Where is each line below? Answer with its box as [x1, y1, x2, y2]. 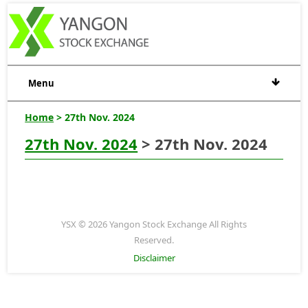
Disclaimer [133, 251, 175, 264]
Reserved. [134, 233, 174, 246]
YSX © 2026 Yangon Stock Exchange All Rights [61, 217, 247, 230]
